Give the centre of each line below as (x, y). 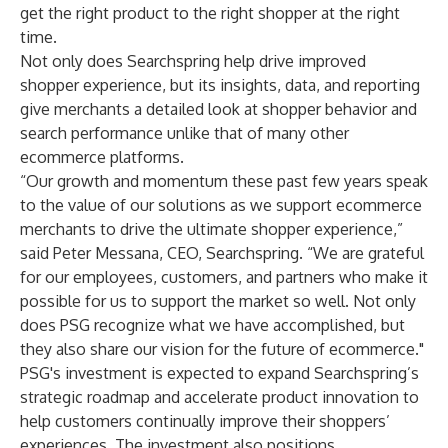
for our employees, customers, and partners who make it (224, 277)
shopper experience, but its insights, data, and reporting (220, 85)
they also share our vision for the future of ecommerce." (222, 349)
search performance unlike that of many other (184, 133)
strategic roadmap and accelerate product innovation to (219, 397)
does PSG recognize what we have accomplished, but (212, 325)
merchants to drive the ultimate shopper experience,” (211, 229)
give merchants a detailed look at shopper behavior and (218, 109)
